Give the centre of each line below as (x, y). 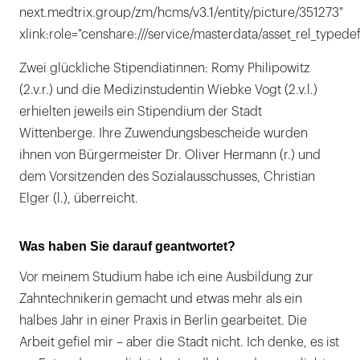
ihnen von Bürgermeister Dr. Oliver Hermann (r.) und (170, 155)
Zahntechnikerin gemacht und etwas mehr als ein (161, 299)
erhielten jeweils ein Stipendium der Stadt (141, 112)
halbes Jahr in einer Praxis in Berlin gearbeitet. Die (163, 321)
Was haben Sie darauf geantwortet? (127, 247)
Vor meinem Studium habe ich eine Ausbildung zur (166, 278)
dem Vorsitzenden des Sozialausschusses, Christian (167, 177)
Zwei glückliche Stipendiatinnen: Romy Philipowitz (165, 69)
